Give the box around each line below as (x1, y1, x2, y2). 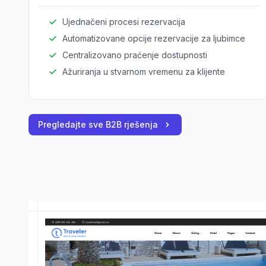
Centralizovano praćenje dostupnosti (62, 50, 207, 60)
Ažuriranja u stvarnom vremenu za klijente (62, 66, 225, 77)
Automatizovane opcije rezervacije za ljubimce (62, 33, 245, 43)
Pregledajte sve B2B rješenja (38, 119, 158, 129)
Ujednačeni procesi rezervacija (62, 17, 185, 27)
